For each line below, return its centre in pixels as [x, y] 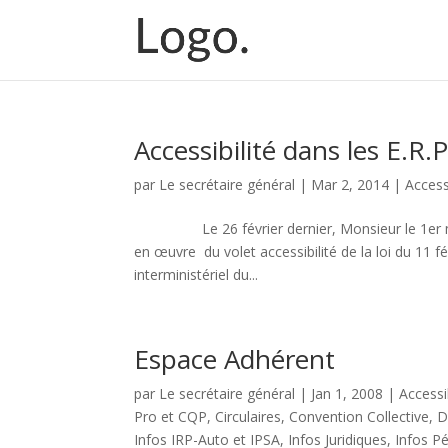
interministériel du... [196, 274]
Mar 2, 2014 [350, 184]
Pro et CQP [171, 416]
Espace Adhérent [235, 359]
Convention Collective [359, 416]
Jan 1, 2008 [347, 393]
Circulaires [248, 416]
